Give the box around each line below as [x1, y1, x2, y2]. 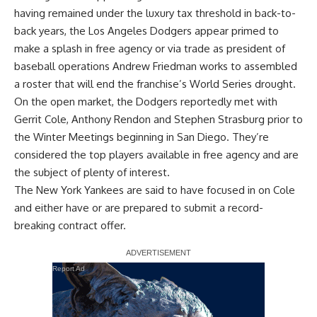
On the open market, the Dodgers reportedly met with [14, 94, 277, 108]
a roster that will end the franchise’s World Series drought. [14, 76, 296, 91]
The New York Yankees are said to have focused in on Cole [14, 183, 295, 197]
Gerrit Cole [14, 112, 67, 126]
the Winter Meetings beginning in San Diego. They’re [14, 129, 269, 144]
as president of [210, 41, 285, 55]
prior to [265, 112, 303, 126]
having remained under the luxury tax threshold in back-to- [14, 6, 296, 20]
